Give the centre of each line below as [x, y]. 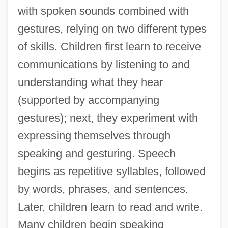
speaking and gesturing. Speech [96, 154]
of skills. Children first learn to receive [109, 47]
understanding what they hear [90, 82]
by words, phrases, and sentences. [103, 189]
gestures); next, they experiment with [108, 118]
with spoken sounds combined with [103, 11]
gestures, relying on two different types [112, 29]
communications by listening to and [104, 65]
